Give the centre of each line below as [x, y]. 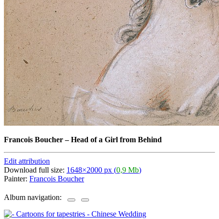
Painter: [17, 178]
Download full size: [35, 170]
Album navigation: [36, 197]
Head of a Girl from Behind [116, 139]
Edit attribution [27, 161]
